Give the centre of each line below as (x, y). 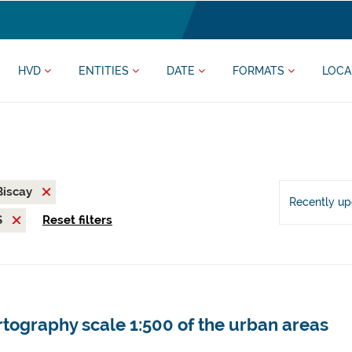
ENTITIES (105, 71)
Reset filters (77, 220)
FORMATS (260, 71)
